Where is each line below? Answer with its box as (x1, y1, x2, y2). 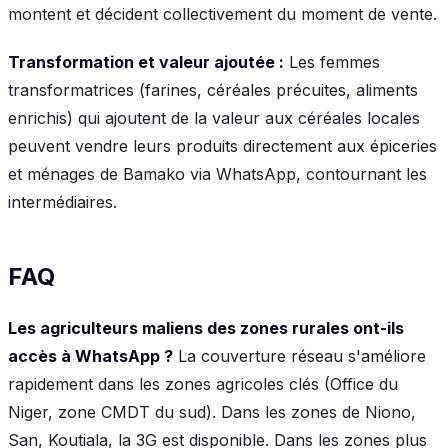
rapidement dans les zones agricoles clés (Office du (8, 373, 398, 394)
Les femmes (284, 51, 380, 72)
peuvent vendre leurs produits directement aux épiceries (8, 135, 437, 156)
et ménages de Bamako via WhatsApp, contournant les (8, 163, 427, 184)
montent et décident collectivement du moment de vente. (8, 3, 437, 24)
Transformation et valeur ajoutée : (8, 51, 284, 72)
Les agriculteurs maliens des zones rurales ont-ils (8, 317, 404, 338)
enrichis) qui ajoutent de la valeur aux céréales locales (8, 107, 420, 128)
